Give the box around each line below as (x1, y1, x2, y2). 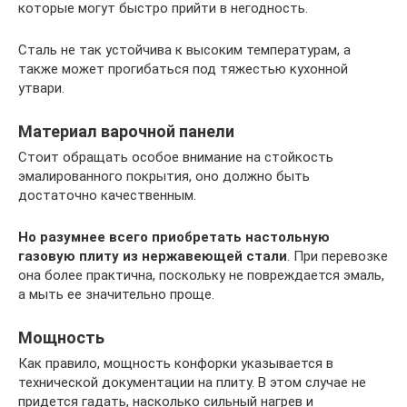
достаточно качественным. (18, 187, 196, 203)
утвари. (18, 80, 65, 96)
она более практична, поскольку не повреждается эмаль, (18, 267, 384, 283)
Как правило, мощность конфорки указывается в (18, 355, 333, 372)
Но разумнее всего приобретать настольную (18, 229, 330, 245)
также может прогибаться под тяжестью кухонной (18, 61, 348, 77)
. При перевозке (287, 248, 388, 264)
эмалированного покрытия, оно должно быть (18, 168, 310, 184)
